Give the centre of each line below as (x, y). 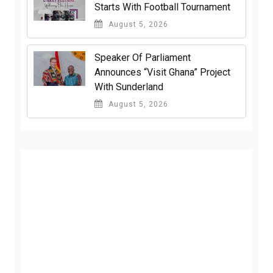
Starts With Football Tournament (162, 7)
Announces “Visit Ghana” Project (162, 73)
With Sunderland (129, 87)
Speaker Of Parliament (143, 58)
